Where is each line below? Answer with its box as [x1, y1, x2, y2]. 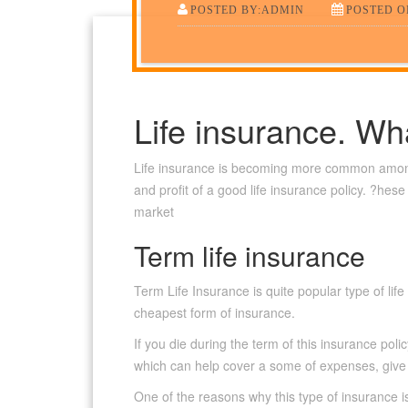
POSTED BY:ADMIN [189, 4, 304, 17]
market [134, 202, 174, 221]
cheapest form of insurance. [134, 303, 295, 322]
